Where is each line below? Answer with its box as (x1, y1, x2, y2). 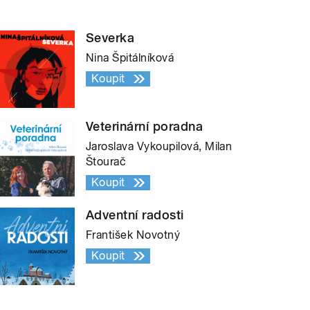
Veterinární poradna (86, 118, 203, 134)
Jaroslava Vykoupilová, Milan (86, 139, 232, 153)
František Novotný (86, 228, 181, 241)
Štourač (86, 154, 127, 168)
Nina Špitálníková (86, 51, 174, 64)
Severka (86, 30, 135, 45)
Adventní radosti (86, 207, 184, 222)
